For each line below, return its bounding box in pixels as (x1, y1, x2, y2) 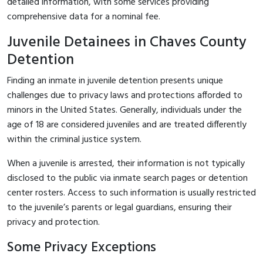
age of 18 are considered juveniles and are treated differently (7, 117, 247, 133)
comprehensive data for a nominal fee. (7, 9, 160, 25)
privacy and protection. (7, 214, 100, 230)
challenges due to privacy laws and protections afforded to (7, 87, 242, 103)
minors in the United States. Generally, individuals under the (7, 102, 242, 118)
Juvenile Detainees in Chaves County (7, 30, 247, 55)
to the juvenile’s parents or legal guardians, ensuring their (7, 200, 232, 215)
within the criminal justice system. (7, 131, 141, 147)
